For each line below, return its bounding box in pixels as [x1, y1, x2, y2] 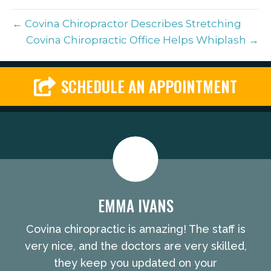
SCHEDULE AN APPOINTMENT [61, 75, 237, 98]
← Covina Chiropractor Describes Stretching [12, 18, 241, 30]
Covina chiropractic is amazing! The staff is [25, 223, 246, 236]
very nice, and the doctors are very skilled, [24, 240, 247, 253]
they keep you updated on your [54, 256, 217, 270]
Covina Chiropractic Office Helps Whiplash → [26, 34, 259, 47]
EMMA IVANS [97, 194, 174, 217]
